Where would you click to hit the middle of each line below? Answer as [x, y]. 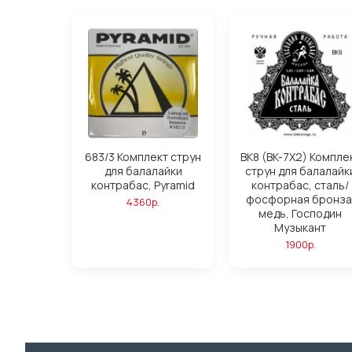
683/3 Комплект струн [143, 157]
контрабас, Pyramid [143, 185]
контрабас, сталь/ [300, 185]
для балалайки [143, 171]
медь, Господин [300, 214]
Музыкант [300, 228]
